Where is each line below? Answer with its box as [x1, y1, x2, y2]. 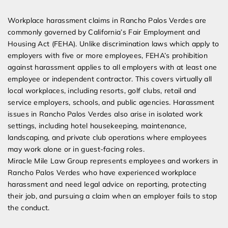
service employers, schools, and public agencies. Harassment [8, 98, 215, 107]
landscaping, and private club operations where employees [8, 133, 207, 142]
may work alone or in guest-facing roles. [8, 145, 145, 154]
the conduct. [8, 203, 50, 213]
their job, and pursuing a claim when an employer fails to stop [8, 191, 217, 201]
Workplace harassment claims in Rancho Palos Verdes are [8, 16, 207, 25]
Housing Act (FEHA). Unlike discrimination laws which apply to [8, 39, 219, 49]
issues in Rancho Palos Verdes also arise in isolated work [8, 109, 203, 119]
